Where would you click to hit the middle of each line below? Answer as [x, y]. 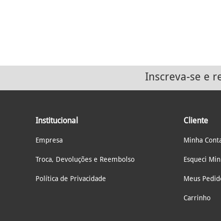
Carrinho [197, 198]
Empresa [49, 140]
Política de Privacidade [71, 179]
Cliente [196, 121]
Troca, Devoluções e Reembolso [85, 159]
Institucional [57, 121]
